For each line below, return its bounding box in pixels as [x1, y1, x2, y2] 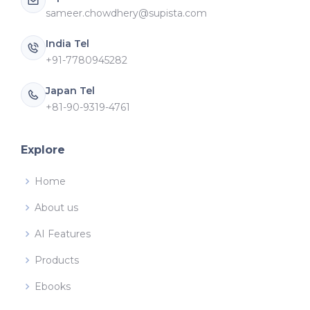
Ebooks [35, 280, 71, 293]
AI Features [35, 227, 91, 240]
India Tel [46, 37, 89, 50]
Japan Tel [46, 84, 95, 97]
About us [35, 201, 78, 214]
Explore [21, 143, 65, 156]
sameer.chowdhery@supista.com [46, 6, 207, 19]
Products [35, 253, 79, 266]
